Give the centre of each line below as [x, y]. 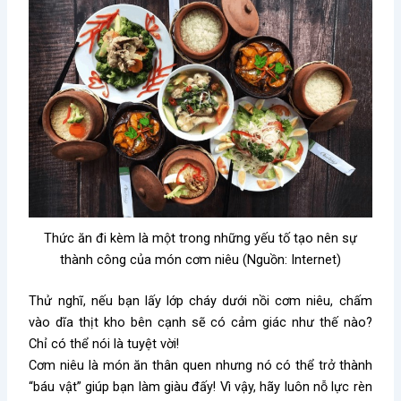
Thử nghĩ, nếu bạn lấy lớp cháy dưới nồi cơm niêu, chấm [200, 301]
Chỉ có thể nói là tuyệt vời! [104, 344]
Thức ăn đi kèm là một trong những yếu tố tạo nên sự [200, 239]
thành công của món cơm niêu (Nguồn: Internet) [200, 260]
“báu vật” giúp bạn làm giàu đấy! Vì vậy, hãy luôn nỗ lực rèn [200, 387]
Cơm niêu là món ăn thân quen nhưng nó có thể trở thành [200, 366]
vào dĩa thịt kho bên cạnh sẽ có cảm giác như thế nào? [200, 323]
